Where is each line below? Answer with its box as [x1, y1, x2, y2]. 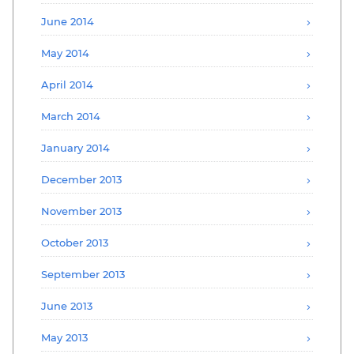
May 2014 [41, 46, 89, 59]
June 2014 [41, 14, 94, 28]
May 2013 [41, 330, 88, 344]
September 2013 [41, 267, 125, 281]
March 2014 [41, 109, 100, 122]
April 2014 [41, 77, 93, 91]
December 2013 [41, 172, 122, 186]
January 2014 [41, 141, 110, 154]
